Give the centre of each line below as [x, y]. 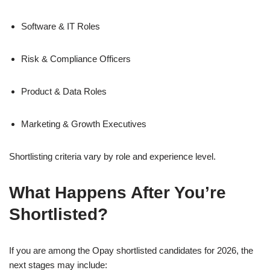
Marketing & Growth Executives [84, 124]
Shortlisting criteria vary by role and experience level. [112, 157]
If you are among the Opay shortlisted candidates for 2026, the [131, 251]
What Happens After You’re [118, 193]
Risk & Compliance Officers [76, 59]
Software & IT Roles [61, 27]
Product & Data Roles [64, 92]
